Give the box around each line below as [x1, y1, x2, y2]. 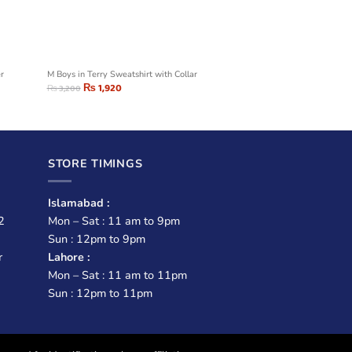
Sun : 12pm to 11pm [48, 284, 152, 301]
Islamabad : [48, 194, 113, 211]
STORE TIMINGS [48, 155, 143, 171]
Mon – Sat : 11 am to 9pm [48, 212, 180, 229]
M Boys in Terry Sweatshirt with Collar [46, 68, 197, 81]
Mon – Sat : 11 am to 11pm [48, 266, 187, 283]
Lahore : [48, 248, 90, 265]
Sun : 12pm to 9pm [48, 230, 145, 247]
